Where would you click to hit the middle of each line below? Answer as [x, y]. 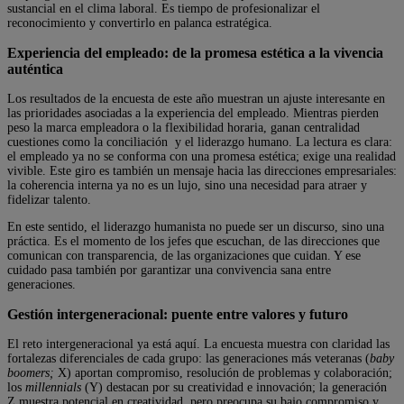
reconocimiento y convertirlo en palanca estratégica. [140, 23]
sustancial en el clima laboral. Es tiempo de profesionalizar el [164, 9]
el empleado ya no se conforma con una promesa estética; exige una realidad [202, 157]
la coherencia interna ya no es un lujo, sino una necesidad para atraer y [187, 186]
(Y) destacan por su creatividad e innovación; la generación [234, 388]
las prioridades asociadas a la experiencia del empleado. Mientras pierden [193, 114]
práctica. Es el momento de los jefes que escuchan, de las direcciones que [193, 242]
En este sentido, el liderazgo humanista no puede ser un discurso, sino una [196, 227]
